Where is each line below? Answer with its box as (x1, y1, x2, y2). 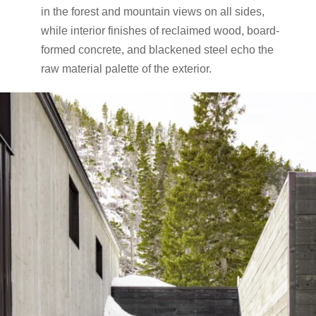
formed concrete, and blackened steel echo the (41, 44, 274, 56)
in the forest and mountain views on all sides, (41, 6, 265, 18)
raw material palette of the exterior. (41, 63, 212, 75)
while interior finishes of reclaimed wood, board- (41, 25, 280, 37)
